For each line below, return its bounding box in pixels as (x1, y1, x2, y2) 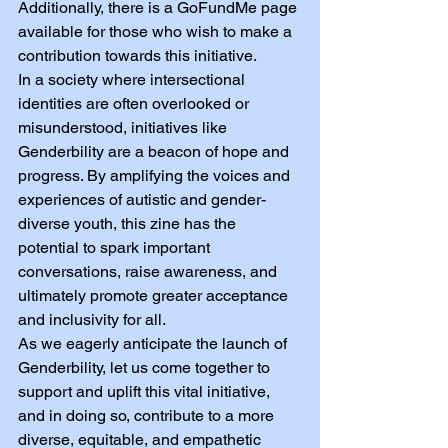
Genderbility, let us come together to (18, 357, 274, 377)
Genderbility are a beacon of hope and (18, 141, 293, 161)
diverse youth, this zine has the (18, 213, 240, 233)
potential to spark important (18, 237, 214, 257)
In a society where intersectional (18, 69, 249, 89)
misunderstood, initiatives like (18, 117, 231, 137)
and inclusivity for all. (18, 309, 166, 329)
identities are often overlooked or (18, 93, 253, 113)
